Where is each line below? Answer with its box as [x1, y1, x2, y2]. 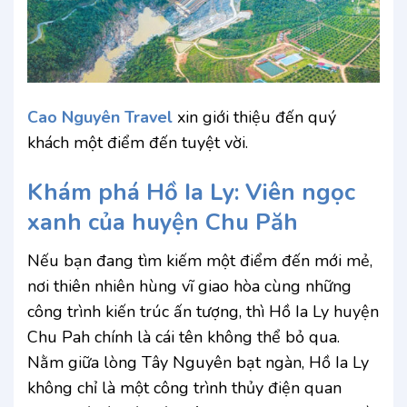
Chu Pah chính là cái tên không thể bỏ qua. [27, 326, 340, 349]
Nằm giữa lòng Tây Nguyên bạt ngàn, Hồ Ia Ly [27, 352, 369, 374]
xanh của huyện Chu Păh [27, 205, 298, 238]
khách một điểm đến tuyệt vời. [27, 132, 248, 154]
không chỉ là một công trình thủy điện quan [27, 377, 342, 400]
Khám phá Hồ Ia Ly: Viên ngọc [27, 175, 355, 208]
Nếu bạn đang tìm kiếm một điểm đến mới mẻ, [27, 250, 372, 273]
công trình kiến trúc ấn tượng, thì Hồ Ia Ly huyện [27, 301, 379, 323]
